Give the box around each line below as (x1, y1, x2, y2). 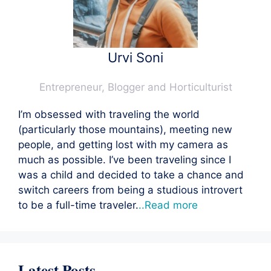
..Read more (139, 198, 198, 211)
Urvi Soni (108, 49, 163, 65)
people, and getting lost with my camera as (18, 138, 228, 151)
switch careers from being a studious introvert (18, 183, 243, 196)
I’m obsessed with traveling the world (18, 108, 200, 120)
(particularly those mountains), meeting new (18, 123, 232, 135)
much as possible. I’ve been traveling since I (18, 153, 231, 166)
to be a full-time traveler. (18, 198, 139, 211)
